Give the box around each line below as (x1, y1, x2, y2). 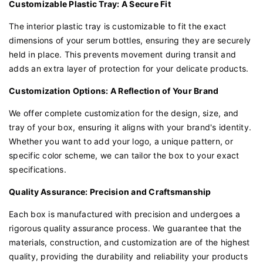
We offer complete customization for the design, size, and (9, 108, 239, 119)
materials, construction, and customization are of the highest (9, 237, 250, 248)
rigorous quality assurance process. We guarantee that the (9, 223, 242, 234)
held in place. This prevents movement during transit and (9, 49, 236, 60)
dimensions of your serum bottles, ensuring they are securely (9, 35, 251, 46)
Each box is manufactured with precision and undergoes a (9, 209, 240, 220)
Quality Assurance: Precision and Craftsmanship (9, 187, 211, 197)
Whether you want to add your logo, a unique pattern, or (9, 136, 233, 147)
